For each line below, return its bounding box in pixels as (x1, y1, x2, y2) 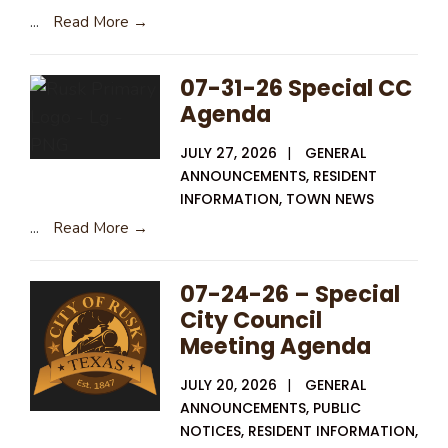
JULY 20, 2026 (180, 374, 277, 395)
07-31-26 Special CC (180, 71, 412, 104)
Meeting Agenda (180, 329, 371, 362)
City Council (180, 303, 322, 336)
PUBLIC (313, 397, 361, 418)
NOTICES (180, 420, 241, 441)
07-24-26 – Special (180, 277, 400, 310)
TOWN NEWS (286, 188, 374, 209)
